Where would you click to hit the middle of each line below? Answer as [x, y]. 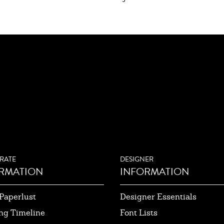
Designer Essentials [158, 196]
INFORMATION [154, 171]
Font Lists [139, 212]
